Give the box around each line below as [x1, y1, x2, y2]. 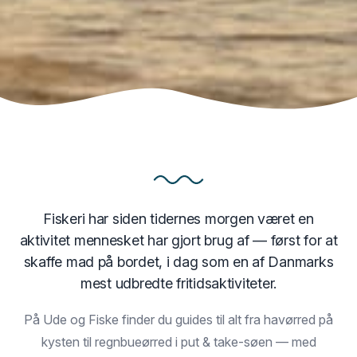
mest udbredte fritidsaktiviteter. [80, 274, 277, 292]
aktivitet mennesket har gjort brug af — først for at [19, 231, 338, 249]
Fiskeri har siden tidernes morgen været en [43, 210, 314, 227]
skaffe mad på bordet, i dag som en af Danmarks [23, 253, 334, 270]
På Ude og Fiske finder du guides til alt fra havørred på [24, 311, 333, 328]
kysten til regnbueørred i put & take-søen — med [41, 333, 316, 350]
